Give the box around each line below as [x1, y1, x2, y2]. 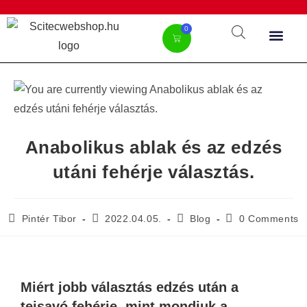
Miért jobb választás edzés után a [21, 279, 238, 295]
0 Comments [238, 212, 299, 224]
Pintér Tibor [21, 212, 77, 224]
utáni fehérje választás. [52, 161, 255, 182]
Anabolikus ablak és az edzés [25, 136, 282, 158]
